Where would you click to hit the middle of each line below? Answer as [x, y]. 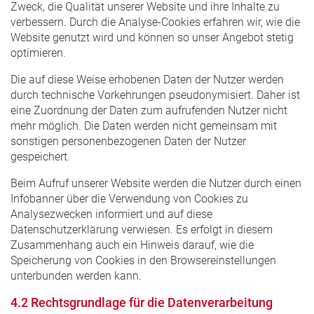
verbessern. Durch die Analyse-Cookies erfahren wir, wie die [155, 22]
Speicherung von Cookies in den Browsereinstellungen [143, 260]
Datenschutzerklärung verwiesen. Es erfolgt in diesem [142, 229]
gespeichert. [40, 156]
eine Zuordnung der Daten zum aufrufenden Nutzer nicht [149, 110]
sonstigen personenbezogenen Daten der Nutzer [128, 141]
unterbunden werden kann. [76, 275]
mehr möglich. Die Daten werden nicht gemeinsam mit [144, 125]
